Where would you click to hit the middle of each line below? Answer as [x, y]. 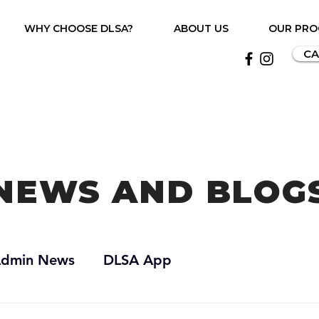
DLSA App [137, 260]
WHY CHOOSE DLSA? [78, 28]
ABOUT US [201, 28]
